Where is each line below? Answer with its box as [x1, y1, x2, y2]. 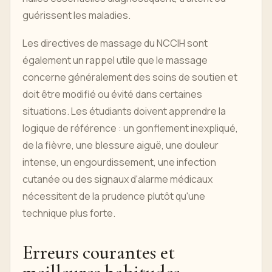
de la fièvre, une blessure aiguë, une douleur [22, 138, 219, 152]
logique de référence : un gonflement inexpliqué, [22, 121, 238, 135]
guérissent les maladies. [22, 8, 131, 22]
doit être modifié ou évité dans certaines [22, 87, 202, 101]
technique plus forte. [22, 206, 115, 220]
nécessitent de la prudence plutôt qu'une [22, 189, 205, 203]
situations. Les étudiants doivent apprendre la [22, 104, 226, 118]
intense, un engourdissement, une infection [22, 155, 216, 169]
